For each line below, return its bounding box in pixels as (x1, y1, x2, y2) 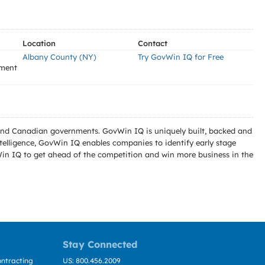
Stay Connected (63, 238, 137, 250)
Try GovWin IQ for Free (138, 52, 224, 62)
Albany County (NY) (22, 52, 96, 62)
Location (22, 38, 56, 48)
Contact (138, 38, 167, 48)
